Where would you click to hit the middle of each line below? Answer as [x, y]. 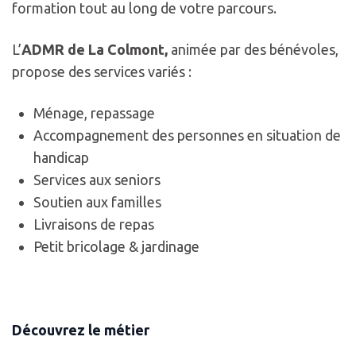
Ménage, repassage [94, 113]
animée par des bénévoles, [253, 50]
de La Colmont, [118, 50]
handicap [61, 158]
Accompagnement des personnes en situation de [187, 135]
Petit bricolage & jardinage [116, 247]
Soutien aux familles [97, 202]
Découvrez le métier [81, 330]
